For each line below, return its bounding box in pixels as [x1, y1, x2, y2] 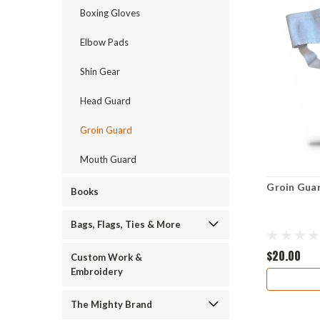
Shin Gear [80, 66, 120, 77]
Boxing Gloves [80, 7, 140, 19]
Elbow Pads [80, 36, 129, 48]
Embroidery [71, 266, 123, 277]
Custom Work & [71, 251, 142, 263]
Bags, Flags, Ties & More [71, 219, 181, 230]
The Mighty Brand [71, 299, 152, 310]
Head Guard [80, 95, 131, 106]
